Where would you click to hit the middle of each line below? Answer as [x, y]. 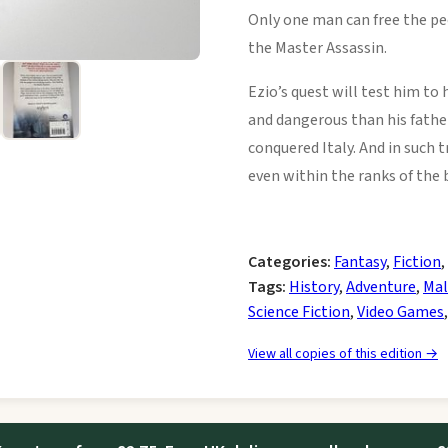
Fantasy [360, 262]
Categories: [289, 262]
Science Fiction [299, 312]
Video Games [400, 312]
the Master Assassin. [317, 48]
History [314, 287]
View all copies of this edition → [343, 354]
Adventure [381, 287]
